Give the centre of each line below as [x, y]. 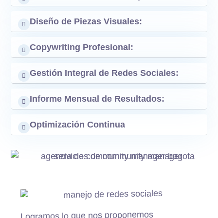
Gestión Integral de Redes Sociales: [104, 73]
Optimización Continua [78, 124]
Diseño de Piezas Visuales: [86, 21]
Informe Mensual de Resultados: [97, 99]
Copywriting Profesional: [82, 47]
